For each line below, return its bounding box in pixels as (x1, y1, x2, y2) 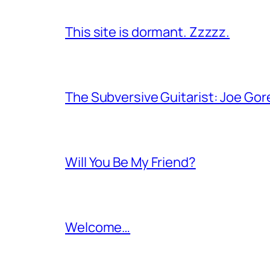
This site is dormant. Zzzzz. (65, 22, 230, 41)
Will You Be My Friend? (65, 152, 196, 171)
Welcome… (65, 218, 131, 236)
